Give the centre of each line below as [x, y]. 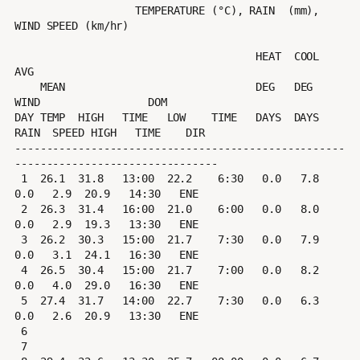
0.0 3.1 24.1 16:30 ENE [107, 255]
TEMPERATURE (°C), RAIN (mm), [75, 11]
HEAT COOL [135, 57]
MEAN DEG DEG [27, 87]
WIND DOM [91, 102]
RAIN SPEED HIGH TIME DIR [110, 133]
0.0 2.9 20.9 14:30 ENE [107, 194]
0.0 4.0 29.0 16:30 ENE [107, 286]
